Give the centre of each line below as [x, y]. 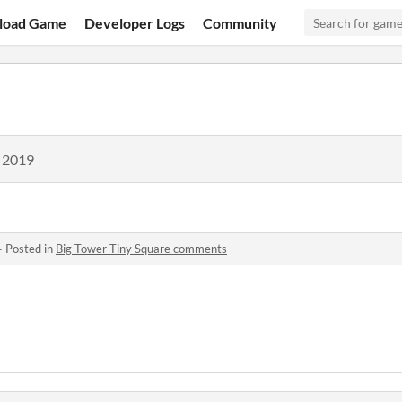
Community [240, 22]
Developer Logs [135, 22]
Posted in [31, 249]
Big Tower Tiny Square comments [141, 249]
